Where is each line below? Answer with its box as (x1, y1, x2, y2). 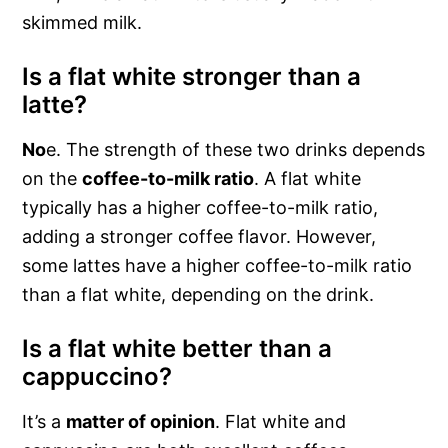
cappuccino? (22, 362, 173, 392)
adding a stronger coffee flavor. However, (22, 226, 377, 248)
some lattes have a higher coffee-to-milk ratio (22, 255, 413, 277)
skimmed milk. (22, 12, 143, 34)
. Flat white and (215, 411, 347, 433)
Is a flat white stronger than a (22, 62, 362, 92)
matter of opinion (66, 411, 216, 433)
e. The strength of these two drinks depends (46, 139, 426, 161)
